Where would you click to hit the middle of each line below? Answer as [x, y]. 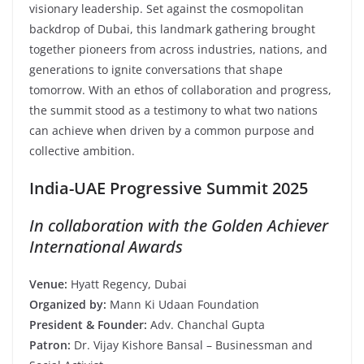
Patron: [50, 344]
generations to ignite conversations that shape [156, 69]
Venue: [48, 284]
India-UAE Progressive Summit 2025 [169, 188]
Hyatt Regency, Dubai [127, 284]
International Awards [106, 246]
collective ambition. [82, 150]
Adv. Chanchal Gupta [206, 324]
